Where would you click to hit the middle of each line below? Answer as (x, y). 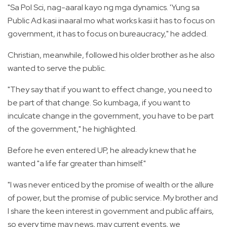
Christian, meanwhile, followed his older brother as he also (111, 55)
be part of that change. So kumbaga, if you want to (99, 102)
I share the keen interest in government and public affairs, (111, 211)
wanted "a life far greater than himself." (77, 163)
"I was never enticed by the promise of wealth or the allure (111, 184)
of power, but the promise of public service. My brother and (113, 198)
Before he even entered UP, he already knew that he (102, 150)
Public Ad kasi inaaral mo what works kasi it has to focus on (111, 20)
